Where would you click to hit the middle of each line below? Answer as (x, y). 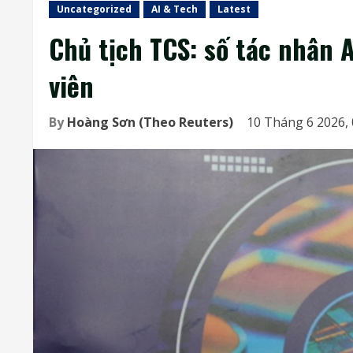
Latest (234, 9)
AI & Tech (175, 9)
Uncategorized (94, 9)
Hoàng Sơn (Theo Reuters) (150, 122)
